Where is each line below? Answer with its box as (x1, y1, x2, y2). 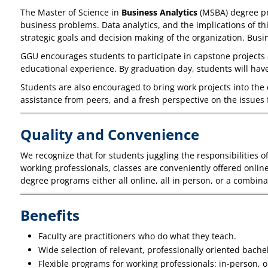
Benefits (20, 205, 80, 225)
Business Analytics (121, 7, 197, 18)
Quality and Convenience (20, 124, 199, 144)
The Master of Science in (20, 7, 121, 18)
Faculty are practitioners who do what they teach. (38, 230, 236, 242)
